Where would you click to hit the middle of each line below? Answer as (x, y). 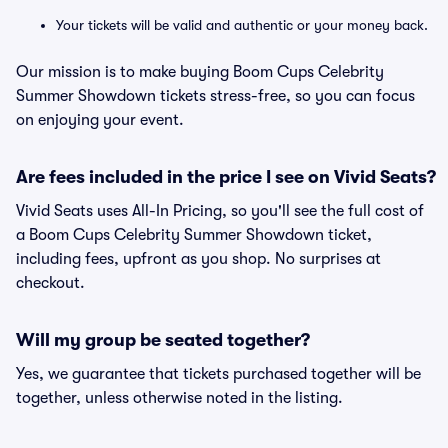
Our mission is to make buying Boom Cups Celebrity (200, 72)
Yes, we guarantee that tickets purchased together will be (218, 374)
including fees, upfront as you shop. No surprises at (198, 259)
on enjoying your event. (100, 120)
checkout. (50, 283)
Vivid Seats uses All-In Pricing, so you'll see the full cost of (220, 211)
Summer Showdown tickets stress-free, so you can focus (215, 96)
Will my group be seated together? (163, 340)
